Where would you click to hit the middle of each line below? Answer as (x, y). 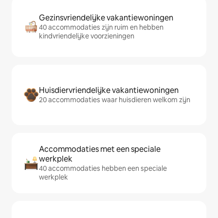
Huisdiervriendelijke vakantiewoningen (109, 91)
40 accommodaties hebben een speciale (103, 169)
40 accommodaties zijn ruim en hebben (101, 27)
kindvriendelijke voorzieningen (87, 36)
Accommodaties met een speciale (100, 149)
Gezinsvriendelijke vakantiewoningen (106, 18)
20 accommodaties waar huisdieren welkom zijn (115, 100)
